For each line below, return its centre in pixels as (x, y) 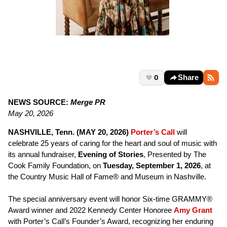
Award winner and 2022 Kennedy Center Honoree (91, 210)
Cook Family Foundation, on (55, 166)
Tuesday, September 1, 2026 (152, 166)
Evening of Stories (111, 155)
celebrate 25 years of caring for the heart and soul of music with (112, 143)
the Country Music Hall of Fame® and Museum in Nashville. (107, 177)
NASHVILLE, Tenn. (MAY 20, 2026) (69, 132)
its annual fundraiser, (43, 155)
